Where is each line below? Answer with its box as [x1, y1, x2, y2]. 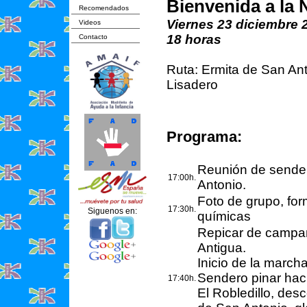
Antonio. [197, 177, 246, 192]
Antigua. [197, 241, 246, 255]
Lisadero [167, 77, 218, 92]
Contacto [79, 33, 108, 40]
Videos [79, 19, 101, 26]
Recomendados [79, 4, 129, 12]
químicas [197, 209, 251, 223]
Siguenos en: [88, 206, 137, 216]
